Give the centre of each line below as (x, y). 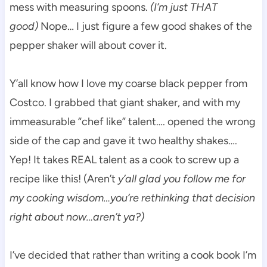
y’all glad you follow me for (181, 178)
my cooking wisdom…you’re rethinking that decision (132, 198)
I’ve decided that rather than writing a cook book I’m (133, 255)
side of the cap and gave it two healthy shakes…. (123, 140)
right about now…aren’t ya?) (77, 217)
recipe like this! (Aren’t (63, 178)
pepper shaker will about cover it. (88, 45)
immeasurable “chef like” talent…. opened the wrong (132, 121)
